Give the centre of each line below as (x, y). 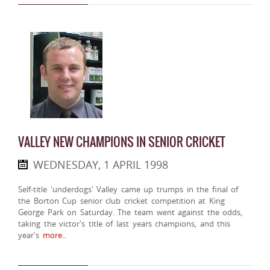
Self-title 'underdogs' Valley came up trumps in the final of (128, 190)
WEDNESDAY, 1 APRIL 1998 (101, 165)
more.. (52, 235)
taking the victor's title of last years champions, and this (124, 224)
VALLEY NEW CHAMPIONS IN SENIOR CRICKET (122, 142)
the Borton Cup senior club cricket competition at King (121, 201)
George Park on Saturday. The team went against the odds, (130, 212)
